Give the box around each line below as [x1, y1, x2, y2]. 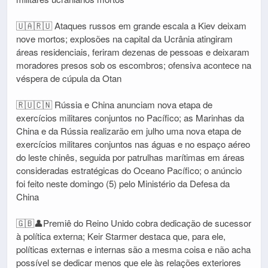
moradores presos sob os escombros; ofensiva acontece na [16, 59, 251, 72]
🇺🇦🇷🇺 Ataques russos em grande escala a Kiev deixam [16, 19, 246, 32]
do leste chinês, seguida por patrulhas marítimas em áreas [16, 151, 245, 164]
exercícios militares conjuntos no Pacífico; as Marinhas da [16, 111, 244, 124]
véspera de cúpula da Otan [16, 72, 121, 85]
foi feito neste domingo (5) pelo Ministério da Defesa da [16, 177, 230, 190]
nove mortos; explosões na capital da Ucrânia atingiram [16, 32, 233, 45]
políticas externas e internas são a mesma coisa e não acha [16, 243, 251, 256]
